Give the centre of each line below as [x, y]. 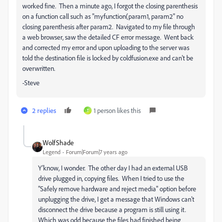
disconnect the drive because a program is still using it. [113, 209]
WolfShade [58, 142]
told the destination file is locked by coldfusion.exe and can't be [108, 58]
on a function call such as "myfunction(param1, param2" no [103, 16]
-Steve [31, 83]
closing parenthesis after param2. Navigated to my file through [109, 27]
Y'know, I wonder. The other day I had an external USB [113, 168]
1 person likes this [117, 110]
